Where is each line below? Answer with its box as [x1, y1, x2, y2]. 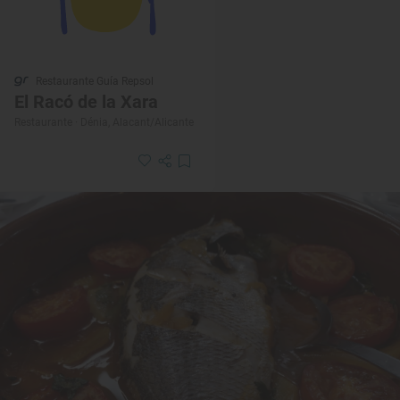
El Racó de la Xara [14, 91, 158, 113]
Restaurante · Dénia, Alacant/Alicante [14, 116, 194, 129]
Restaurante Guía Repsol [36, 75, 154, 88]
